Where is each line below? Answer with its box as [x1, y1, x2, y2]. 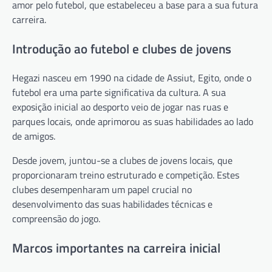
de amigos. [12, 129, 55, 144]
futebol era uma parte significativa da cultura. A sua [12, 85, 226, 100]
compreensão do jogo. [12, 211, 100, 226]
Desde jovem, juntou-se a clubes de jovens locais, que [12, 153, 233, 168]
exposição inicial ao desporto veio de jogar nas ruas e [12, 100, 228, 115]
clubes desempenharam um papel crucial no [12, 182, 192, 197]
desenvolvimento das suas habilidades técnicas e [12, 197, 212, 212]
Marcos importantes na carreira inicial [12, 238, 220, 258]
